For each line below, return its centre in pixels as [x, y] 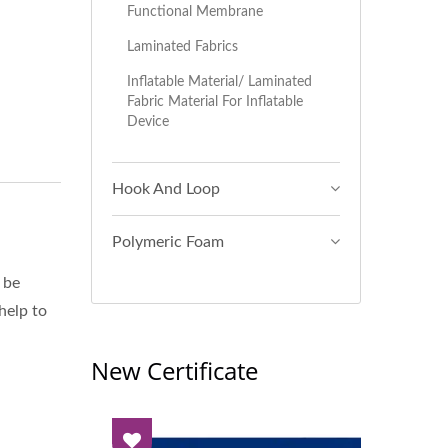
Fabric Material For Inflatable [215, 101]
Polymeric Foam [168, 242]
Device [148, 121]
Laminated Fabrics [182, 46]
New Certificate [174, 370]
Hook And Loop [166, 189]
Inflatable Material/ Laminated [219, 81]
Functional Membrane [195, 11]
